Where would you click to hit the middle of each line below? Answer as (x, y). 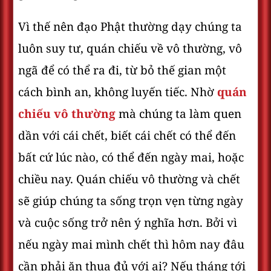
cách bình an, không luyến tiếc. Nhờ (118, 92)
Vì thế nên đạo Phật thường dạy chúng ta (130, 27)
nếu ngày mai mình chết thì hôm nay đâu (131, 244)
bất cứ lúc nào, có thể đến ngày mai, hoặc (131, 157)
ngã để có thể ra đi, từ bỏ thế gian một (122, 70)
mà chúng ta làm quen (178, 114)
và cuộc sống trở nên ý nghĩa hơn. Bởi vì (128, 223)
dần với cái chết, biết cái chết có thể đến (127, 135)
